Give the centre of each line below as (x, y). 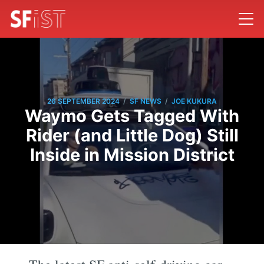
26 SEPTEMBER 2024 (83, 101)
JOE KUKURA (194, 101)
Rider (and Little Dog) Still (132, 135)
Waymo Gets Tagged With (132, 115)
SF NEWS (146, 101)
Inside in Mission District (132, 154)
